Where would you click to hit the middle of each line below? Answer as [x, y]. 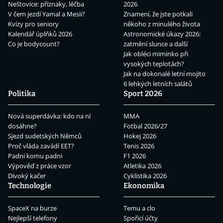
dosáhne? [22, 126]
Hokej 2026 [140, 136]
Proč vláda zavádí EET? [41, 146]
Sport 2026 [143, 94]
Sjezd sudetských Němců [45, 136]
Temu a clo [139, 208]
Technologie [30, 186]
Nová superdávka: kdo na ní [49, 116]
